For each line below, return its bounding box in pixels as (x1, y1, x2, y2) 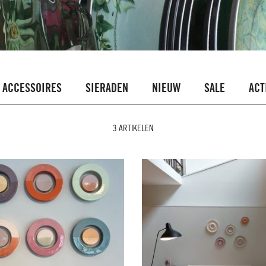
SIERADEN (85, 84, 128, 94)
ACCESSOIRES (2, 84, 62, 94)
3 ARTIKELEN (112, 125, 154, 134)
